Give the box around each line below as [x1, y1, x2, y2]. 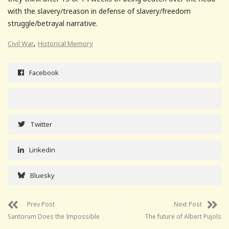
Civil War [8, 38, 34, 48]
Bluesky [30, 170, 55, 180]
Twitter [30, 119, 52, 129]
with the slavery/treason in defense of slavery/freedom [8, 6, 191, 16]
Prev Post [27, 199, 55, 209]
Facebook [29, 67, 59, 77]
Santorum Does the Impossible [8, 212, 100, 221]
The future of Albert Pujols [145, 212, 221, 221]
